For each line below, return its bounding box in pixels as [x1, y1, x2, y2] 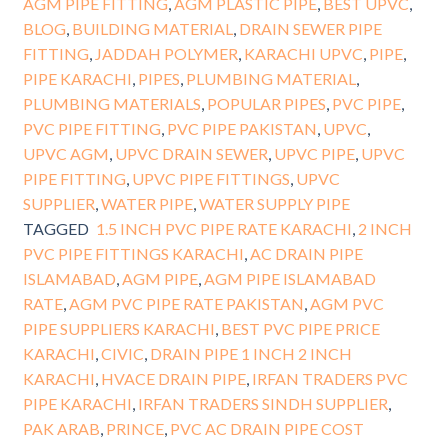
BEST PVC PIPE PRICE [220, 319, 380, 339]
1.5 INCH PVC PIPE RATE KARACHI [96, 219, 353, 239]
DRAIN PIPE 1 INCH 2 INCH [149, 344, 352, 364]
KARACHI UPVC [243, 44, 363, 64]
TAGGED [22, 219, 89, 239]
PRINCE [105, 419, 164, 439]
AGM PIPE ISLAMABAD [203, 269, 376, 289]
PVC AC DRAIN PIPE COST [169, 419, 364, 439]
